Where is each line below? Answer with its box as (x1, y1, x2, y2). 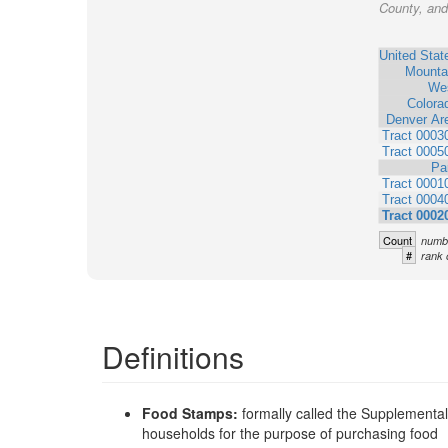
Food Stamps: (142, 403, 242, 423)
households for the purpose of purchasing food (142, 423, 438, 443)
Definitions (102, 335, 244, 378)
